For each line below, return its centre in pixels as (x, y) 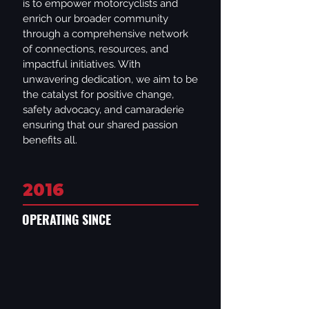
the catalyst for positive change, (98, 94)
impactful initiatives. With (82, 64)
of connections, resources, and (96, 49)
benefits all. (50, 140)
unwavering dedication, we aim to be (110, 79)
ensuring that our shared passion (100, 125)
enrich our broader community (96, 19)
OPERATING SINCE (67, 219)
